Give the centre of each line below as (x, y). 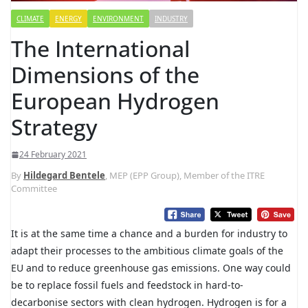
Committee (34, 189)
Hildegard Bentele (64, 176)
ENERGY (68, 19)
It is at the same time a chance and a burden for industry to (149, 234)
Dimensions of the (105, 75)
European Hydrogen (115, 101)
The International (101, 49)
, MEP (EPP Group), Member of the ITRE (185, 176)
